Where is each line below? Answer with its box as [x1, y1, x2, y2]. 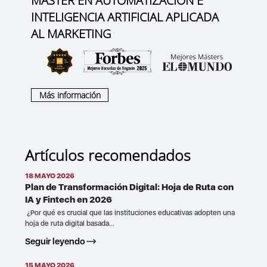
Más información [39, 89, 101, 101]
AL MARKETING [31, 25, 111, 42]
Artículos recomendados [25, 145, 191, 166]
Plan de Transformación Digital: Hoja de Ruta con [25, 182, 234, 193]
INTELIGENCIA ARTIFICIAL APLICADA [31, 8, 219, 25]
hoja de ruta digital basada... [25, 219, 115, 228]
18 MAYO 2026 [25, 172, 75, 181]
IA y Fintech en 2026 [25, 194, 113, 206]
